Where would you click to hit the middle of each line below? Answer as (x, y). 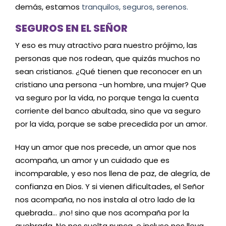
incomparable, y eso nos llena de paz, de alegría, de (113, 173)
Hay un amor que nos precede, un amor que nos (106, 147)
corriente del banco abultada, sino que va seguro (108, 111)
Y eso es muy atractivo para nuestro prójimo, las (106, 45)
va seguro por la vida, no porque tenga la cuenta (107, 98)
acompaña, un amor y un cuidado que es (92, 160)
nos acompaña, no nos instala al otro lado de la (105, 199)
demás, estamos (47, 7)
